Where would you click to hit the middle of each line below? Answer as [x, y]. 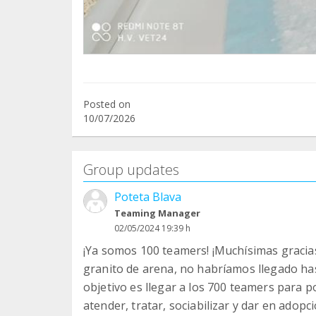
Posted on [107, 104]
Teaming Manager [157, 213]
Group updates [131, 169]
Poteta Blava [148, 196]
